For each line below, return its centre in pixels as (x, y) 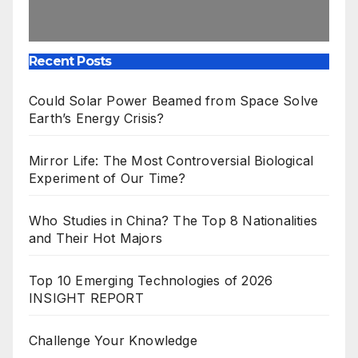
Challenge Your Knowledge (113, 341)
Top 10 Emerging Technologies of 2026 (151, 281)
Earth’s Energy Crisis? (97, 119)
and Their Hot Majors (95, 239)
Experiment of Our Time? (107, 179)
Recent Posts (70, 62)
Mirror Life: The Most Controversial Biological (171, 161)
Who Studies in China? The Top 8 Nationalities (173, 221)
